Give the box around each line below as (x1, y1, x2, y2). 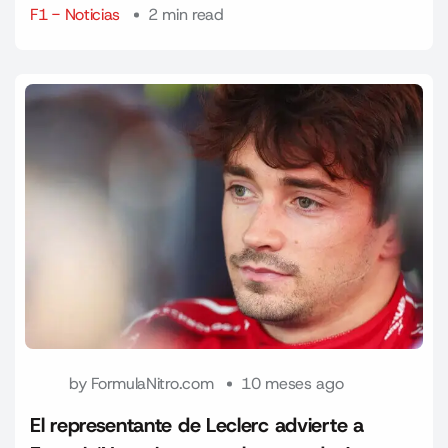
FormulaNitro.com (91, 373, 214, 394)
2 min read (147, 4, 224, 25)
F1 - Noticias (30, 4, 121, 25)
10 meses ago (241, 373, 344, 394)
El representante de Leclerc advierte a (30, 412, 364, 438)
